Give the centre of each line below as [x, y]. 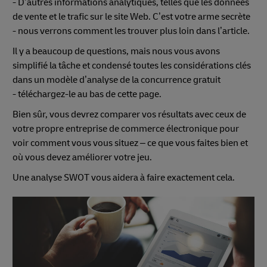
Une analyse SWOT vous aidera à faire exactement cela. [124, 177]
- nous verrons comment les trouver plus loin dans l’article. [131, 31]
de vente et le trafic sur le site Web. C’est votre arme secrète [131, 16]
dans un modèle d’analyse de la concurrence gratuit [117, 80]
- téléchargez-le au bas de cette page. [87, 94]
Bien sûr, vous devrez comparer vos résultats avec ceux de [129, 114]
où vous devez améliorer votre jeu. [82, 157]
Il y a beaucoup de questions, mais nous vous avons [116, 51]
